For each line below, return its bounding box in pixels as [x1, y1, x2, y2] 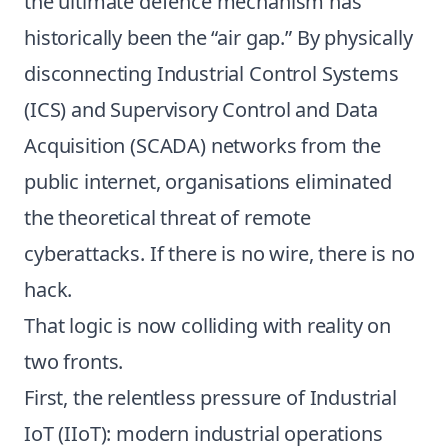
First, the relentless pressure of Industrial [24, 384, 397, 411]
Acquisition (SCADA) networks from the [24, 132, 382, 159]
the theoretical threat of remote [24, 204, 311, 231]
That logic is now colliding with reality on [24, 312, 392, 339]
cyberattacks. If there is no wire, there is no [24, 240, 415, 267]
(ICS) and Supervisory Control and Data [24, 96, 378, 123]
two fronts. [24, 348, 124, 375]
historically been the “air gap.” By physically [24, 24, 413, 51]
